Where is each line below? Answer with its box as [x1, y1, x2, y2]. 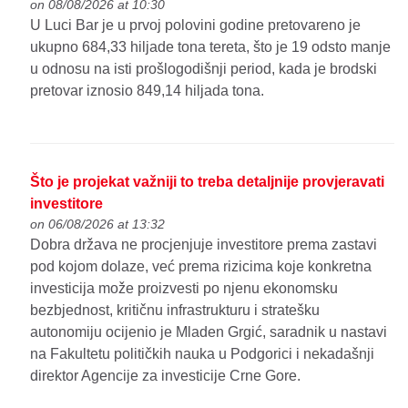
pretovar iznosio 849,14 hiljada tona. [30, 82, 265, 98]
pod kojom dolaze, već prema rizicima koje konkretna [30, 259, 372, 275]
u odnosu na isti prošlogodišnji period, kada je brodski [30, 60, 378, 76]
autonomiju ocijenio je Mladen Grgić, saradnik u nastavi [30, 324, 388, 341]
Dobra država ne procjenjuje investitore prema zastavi [30, 237, 378, 253]
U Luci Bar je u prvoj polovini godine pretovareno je [30, 16, 362, 33]
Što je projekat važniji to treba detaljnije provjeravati [30, 174, 385, 190]
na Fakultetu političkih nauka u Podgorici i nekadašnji [30, 346, 375, 362]
